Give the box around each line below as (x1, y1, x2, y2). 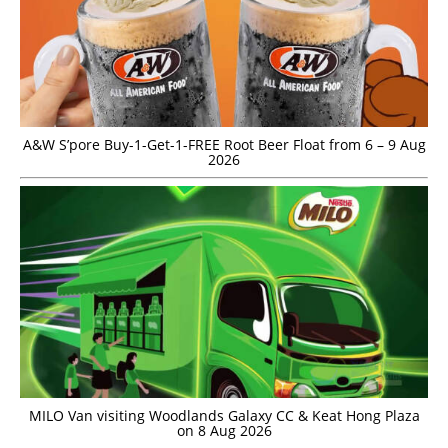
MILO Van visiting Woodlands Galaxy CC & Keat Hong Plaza (28, 406, 420, 426)
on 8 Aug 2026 (176, 421, 272, 441)
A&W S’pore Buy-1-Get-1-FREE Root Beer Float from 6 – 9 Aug (22, 135, 426, 155)
